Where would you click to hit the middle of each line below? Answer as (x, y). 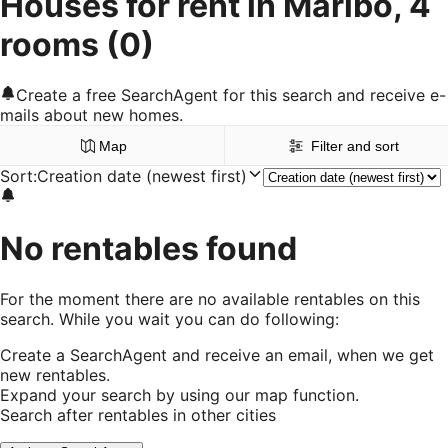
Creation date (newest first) (142, 176)
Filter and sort (354, 146)
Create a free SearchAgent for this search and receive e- (231, 95)
